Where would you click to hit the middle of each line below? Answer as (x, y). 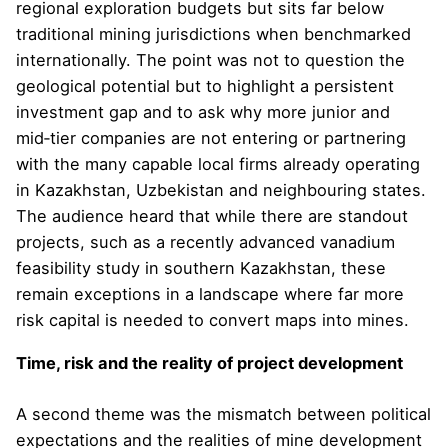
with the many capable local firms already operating (218, 164)
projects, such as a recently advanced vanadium (205, 242)
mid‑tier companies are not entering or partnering (211, 138)
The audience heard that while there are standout (212, 216)
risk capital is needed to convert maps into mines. (212, 320)
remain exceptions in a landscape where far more (210, 294)
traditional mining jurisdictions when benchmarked (213, 34)
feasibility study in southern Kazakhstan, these (201, 268)
